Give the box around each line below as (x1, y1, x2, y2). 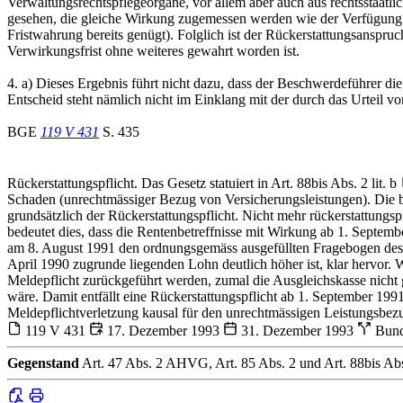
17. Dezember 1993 (103, 323, 223, 339)
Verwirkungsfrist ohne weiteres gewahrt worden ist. (7, 43, 300, 59)
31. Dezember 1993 (237, 323, 357, 339)
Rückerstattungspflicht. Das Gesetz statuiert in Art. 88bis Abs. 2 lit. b (7, 175, 400, 192)
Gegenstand (7, 355, 79, 372)
